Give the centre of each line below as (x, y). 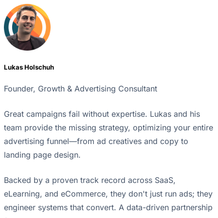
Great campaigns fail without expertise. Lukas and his (102, 114)
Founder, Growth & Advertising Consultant (81, 89)
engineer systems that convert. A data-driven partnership (108, 208)
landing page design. (42, 155)
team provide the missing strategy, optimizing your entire (109, 128)
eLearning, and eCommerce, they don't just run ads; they (108, 194)
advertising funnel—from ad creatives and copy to (96, 141)
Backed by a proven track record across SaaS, (90, 180)
